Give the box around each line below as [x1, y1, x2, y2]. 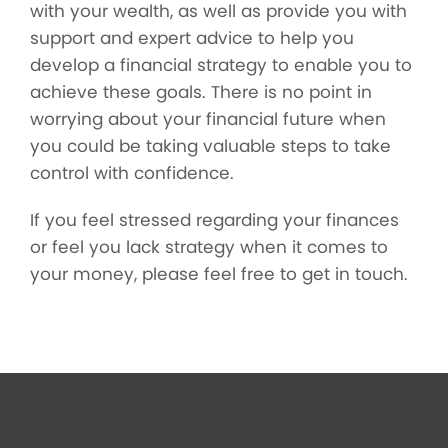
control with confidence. [30, 161, 234, 185]
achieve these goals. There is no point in [30, 80, 372, 104]
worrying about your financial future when [30, 107, 386, 131]
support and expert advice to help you [30, 26, 354, 50]
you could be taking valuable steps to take [30, 134, 391, 158]
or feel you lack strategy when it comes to [30, 235, 388, 259]
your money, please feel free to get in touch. [30, 262, 408, 286]
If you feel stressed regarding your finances [30, 208, 399, 232]
